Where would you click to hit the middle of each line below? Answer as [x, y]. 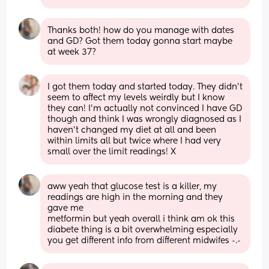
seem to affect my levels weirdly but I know [136, 98]
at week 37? [72, 52]
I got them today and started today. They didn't [145, 87]
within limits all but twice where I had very [134, 141]
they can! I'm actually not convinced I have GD [145, 108]
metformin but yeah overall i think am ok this [141, 219]
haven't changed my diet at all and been [132, 130]
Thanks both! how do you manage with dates [141, 30]
